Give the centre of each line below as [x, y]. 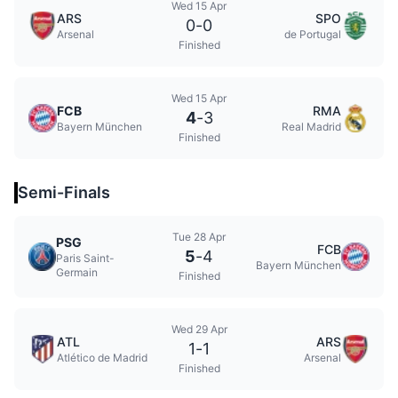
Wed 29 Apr [199, 329]
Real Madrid [311, 127]
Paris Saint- [86, 258]
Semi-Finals [64, 192]
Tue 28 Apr [199, 237]
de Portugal [313, 34]
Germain [77, 272]
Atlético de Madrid [102, 358]
